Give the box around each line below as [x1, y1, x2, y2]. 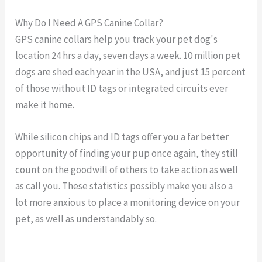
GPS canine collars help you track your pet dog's [15, 33, 218, 46]
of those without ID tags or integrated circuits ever [15, 82, 229, 95]
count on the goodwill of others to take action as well [15, 163, 239, 177]
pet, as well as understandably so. [15, 212, 157, 226]
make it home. [15, 98, 75, 112]
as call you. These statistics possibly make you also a [15, 180, 233, 193]
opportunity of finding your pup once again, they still [15, 147, 239, 160]
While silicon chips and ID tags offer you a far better [15, 130, 229, 144]
